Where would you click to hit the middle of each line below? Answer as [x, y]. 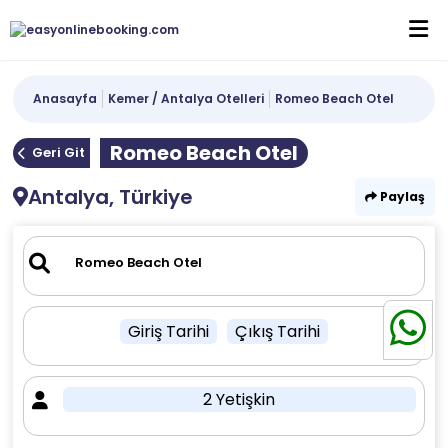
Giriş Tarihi [168, 331]
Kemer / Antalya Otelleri [186, 98]
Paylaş [400, 196]
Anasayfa [65, 98]
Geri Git [59, 152]
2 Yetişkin [239, 399]
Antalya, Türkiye [111, 197]
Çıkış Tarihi [277, 331]
